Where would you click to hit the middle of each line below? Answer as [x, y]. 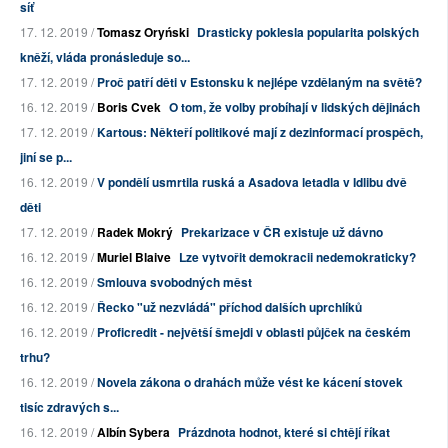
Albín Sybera [133, 432]
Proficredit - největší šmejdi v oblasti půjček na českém [254, 332]
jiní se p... [46, 157]
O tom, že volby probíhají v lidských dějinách [294, 107]
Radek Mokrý [135, 232]
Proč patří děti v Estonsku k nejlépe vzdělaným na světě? [259, 82]
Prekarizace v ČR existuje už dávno [282, 232]
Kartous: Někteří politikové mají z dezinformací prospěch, [260, 132]
